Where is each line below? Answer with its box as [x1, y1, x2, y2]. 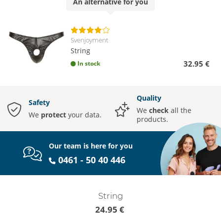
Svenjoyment [71, 37, 109, 44]
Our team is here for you [49, 141, 133, 150]
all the [169, 106, 191, 115]
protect [41, 110, 66, 120]
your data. [66, 110, 102, 120]
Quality [137, 93, 161, 103]
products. [137, 114, 168, 124]
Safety [29, 98, 50, 108]
